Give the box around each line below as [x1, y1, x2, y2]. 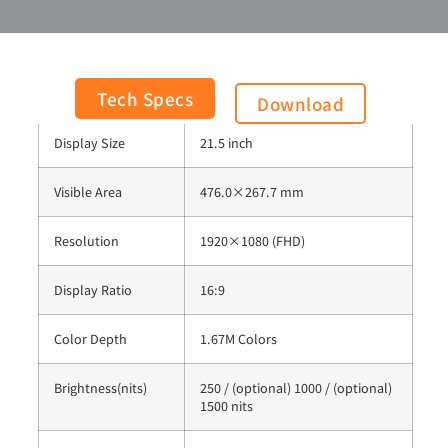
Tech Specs [97, 86, 193, 112]
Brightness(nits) [54, 377, 147, 397]
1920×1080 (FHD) [200, 230, 305, 250]
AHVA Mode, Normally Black [200, 83, 366, 103]
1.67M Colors [200, 328, 277, 348]
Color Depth [54, 328, 127, 348]
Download [257, 91, 344, 117]
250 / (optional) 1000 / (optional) [200, 377, 392, 397]
